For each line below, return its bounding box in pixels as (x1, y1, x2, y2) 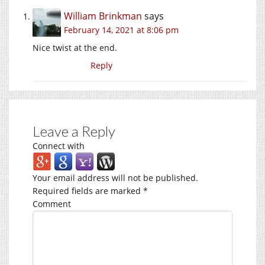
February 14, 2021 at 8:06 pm (64, 24, 179, 35)
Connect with (33, 140, 85, 151)
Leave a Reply (33, 122, 115, 140)
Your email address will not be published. (33, 172, 198, 183)
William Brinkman (64, 9, 142, 22)
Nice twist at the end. (33, 41, 117, 53)
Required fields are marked (33, 185, 143, 196)
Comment (33, 198, 71, 209)
